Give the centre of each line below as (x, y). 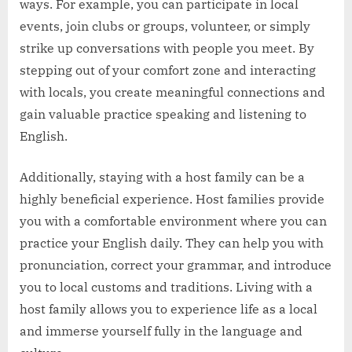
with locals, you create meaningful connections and (172, 92)
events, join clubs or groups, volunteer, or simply (165, 26)
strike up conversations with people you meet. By (167, 48)
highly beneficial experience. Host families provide (172, 198)
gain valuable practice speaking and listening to (163, 114)
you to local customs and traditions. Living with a (166, 286)
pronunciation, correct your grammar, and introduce (176, 264)
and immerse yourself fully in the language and (161, 330)
